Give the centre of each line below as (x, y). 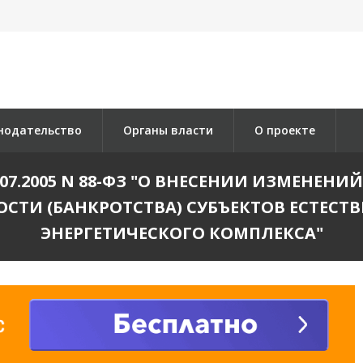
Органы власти (168, 130)
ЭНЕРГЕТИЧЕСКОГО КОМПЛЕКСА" (181, 233)
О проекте (285, 130)
